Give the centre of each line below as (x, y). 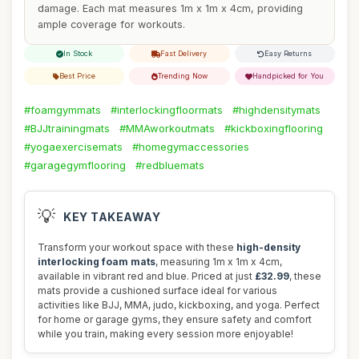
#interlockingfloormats (167, 110)
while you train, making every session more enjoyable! (165, 334)
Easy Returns (288, 53)
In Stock (78, 53)
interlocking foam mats (97, 262)
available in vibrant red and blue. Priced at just (146, 276)
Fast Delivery (184, 53)
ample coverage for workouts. (111, 24)
